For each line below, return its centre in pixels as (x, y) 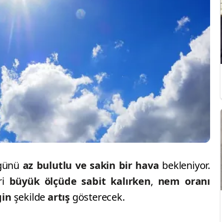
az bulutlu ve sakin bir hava (91, 166)
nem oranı (184, 181)
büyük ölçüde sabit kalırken (80, 181)
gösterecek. (98, 197)
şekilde (31, 197)
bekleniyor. (184, 166)
